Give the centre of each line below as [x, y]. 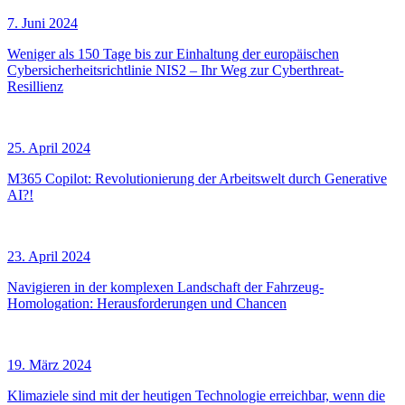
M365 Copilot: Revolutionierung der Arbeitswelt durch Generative [197, 178]
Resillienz [35, 86]
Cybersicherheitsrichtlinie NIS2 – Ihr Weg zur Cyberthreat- [175, 70]
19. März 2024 [49, 364]
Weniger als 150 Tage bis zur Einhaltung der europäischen [173, 53]
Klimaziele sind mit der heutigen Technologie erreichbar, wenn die [196, 395]
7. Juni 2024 [42, 23]
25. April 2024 [49, 147]
